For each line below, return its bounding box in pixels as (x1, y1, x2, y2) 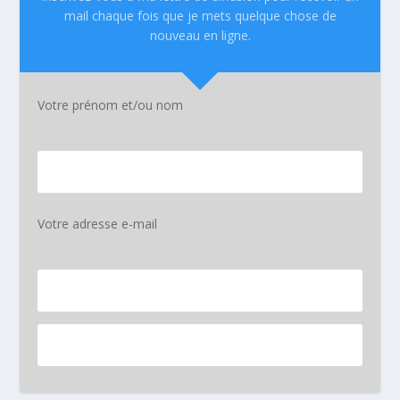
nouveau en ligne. (149, 27, 251, 45)
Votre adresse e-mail (37, 215, 158, 233)
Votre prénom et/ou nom (37, 96, 184, 114)
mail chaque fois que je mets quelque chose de (63, 7, 337, 25)
